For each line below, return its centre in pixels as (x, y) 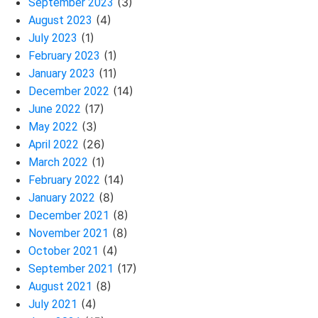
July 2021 (53, 304)
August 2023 (60, 20)
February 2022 (64, 180)
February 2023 (64, 56)
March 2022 (58, 162)
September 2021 (71, 269)
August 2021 (60, 286)
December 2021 (69, 215)
